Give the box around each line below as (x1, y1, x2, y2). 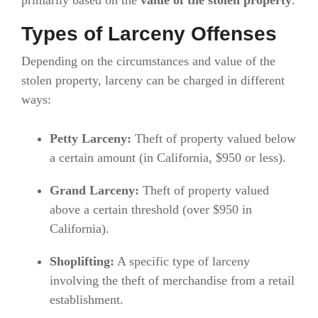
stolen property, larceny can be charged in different (21, 72, 285, 87)
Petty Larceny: (50, 131, 131, 146)
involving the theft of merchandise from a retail (50, 273, 295, 288)
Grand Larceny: (50, 183, 139, 198)
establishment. (50, 292, 124, 307)
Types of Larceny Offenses (21, 23, 277, 45)
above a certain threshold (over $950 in (50, 202, 252, 217)
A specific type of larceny (114, 254, 250, 269)
